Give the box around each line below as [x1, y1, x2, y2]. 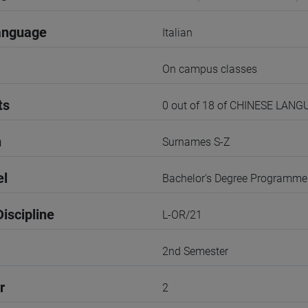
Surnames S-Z [162, 135, 230, 148]
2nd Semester [162, 245, 228, 258]
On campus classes [162, 63, 257, 76]
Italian [162, 26, 192, 39]
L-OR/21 [162, 208, 202, 221]
